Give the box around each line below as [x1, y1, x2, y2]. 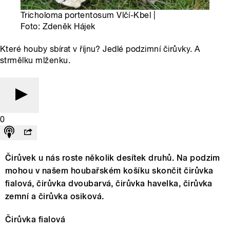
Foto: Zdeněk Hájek [21, 22, 95, 32]
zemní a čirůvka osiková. [5, 191, 104, 202]
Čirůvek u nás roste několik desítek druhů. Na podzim [5, 153, 220, 163]
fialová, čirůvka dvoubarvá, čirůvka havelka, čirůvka [5, 179, 213, 189]
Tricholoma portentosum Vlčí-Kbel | [21, 10, 156, 21]
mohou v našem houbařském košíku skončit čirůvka [5, 166, 214, 176]
